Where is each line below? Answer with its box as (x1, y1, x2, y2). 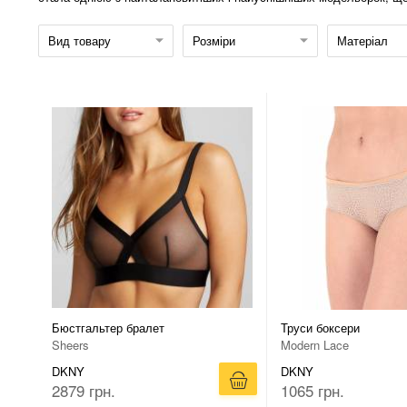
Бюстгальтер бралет (52, 319, 164, 336)
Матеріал (336, 32, 388, 49)
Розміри (192, 32, 235, 49)
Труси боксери (281, 319, 360, 336)
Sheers (52, 336, 89, 353)
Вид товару (48, 32, 111, 49)
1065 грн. (281, 380, 344, 402)
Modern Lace (281, 336, 349, 353)
